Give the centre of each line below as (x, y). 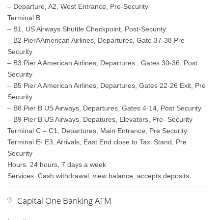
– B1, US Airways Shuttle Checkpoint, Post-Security (87, 29)
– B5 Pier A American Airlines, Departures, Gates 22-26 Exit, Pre (107, 85)
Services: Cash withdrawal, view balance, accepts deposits (98, 176)
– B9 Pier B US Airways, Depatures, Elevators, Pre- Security (100, 119)
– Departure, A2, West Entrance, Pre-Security (78, 6)
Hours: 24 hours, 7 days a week (57, 165)
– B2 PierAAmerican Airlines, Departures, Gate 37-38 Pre (96, 40)
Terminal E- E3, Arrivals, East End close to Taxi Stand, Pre (97, 142)
